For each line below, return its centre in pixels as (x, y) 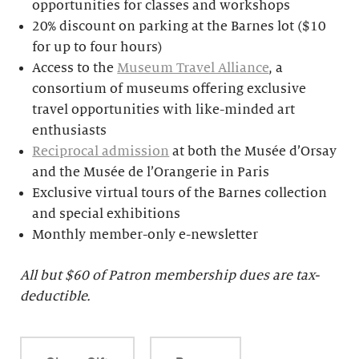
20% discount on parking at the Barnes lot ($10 (179, 27)
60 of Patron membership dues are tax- (196, 276)
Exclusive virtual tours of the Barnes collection (180, 194)
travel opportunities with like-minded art (164, 110)
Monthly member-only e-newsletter (145, 235)
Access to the (75, 69)
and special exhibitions (107, 214)
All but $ (46, 276)
